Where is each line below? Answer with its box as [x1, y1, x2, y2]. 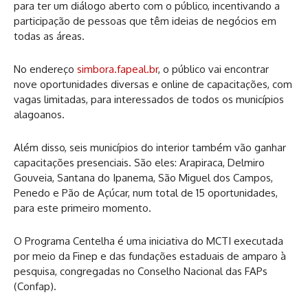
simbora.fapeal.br [77, 63, 158, 76]
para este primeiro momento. [14, 201, 151, 214]
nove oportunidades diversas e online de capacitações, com [14, 78, 292, 91]
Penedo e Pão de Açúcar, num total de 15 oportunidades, [14, 186, 278, 199]
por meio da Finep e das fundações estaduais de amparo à [14, 250, 286, 263]
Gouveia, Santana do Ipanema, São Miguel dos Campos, [14, 171, 273, 184]
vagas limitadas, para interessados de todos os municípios [14, 93, 284, 106]
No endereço [14, 63, 77, 76]
